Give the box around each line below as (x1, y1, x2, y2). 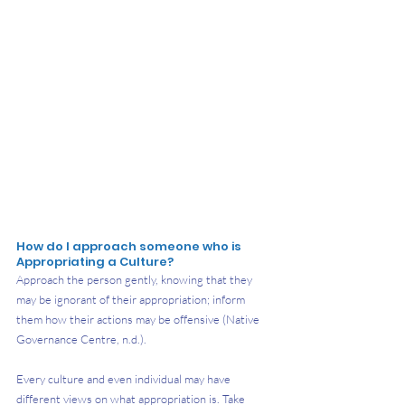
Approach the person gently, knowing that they (16, 271, 255, 287)
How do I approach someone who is (16, 237, 244, 255)
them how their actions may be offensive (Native (16, 311, 262, 326)
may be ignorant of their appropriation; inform (16, 291, 248, 306)
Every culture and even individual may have (16, 371, 233, 386)
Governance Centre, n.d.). (16, 331, 146, 346)
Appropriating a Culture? (16, 252, 174, 270)
